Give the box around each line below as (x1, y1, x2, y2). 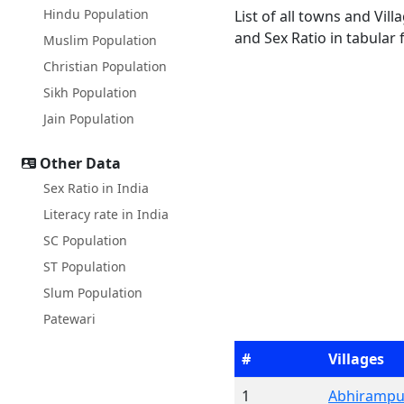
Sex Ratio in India (43, 179, 149, 197)
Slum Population (43, 284, 142, 301)
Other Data (40, 153, 121, 173)
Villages (328, 349, 384, 369)
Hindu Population (43, 5, 149, 23)
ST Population (43, 258, 126, 275)
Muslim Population (43, 32, 157, 49)
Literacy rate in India (43, 206, 169, 223)
